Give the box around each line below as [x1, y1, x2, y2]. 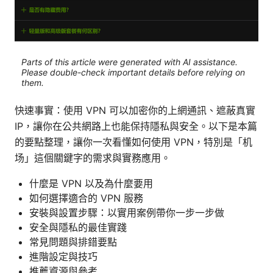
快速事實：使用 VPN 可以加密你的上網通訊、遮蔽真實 [15, 104, 255, 117]
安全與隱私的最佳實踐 [29, 221, 127, 234]
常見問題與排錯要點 [29, 236, 117, 249]
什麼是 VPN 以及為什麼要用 [29, 177, 153, 190]
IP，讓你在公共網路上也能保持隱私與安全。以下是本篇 [15, 120, 257, 133]
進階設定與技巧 [29, 250, 97, 263]
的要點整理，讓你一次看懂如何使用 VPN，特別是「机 [15, 136, 252, 149]
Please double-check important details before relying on [21, 66, 245, 77]
